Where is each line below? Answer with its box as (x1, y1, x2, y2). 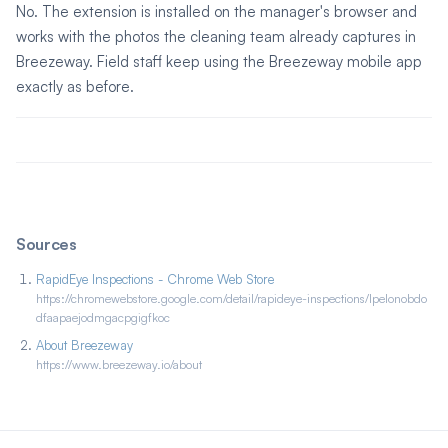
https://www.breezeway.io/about (36, 356, 202, 372)
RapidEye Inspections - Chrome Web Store (36, 270, 274, 287)
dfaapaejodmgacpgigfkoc (36, 309, 170, 325)
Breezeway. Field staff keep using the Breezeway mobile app (16, 52, 422, 72)
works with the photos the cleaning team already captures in (16, 27, 416, 47)
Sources (16, 234, 77, 255)
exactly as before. (16, 77, 134, 97)
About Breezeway (36, 336, 133, 353)
